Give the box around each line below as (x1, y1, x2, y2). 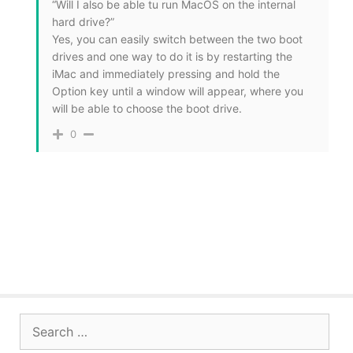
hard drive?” (52, 15, 114, 29)
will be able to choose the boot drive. (52, 102, 242, 116)
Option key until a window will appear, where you (52, 84, 303, 98)
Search (19, 314, 63, 331)
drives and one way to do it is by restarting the (52, 50, 292, 64)
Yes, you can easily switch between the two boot (52, 32, 303, 46)
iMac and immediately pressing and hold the (52, 67, 280, 81)
